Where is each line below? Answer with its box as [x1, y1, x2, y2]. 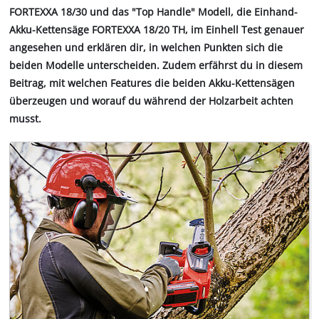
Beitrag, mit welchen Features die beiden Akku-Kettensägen [9, 76, 296, 90]
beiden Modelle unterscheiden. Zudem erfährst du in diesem [9, 58, 303, 73]
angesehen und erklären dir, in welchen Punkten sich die [9, 41, 283, 55]
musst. [9, 112, 42, 126]
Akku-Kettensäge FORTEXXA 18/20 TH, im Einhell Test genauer [9, 23, 305, 37]
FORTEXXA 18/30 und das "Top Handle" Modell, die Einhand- [9, 5, 298, 19]
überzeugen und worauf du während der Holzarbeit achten [9, 94, 294, 108]
